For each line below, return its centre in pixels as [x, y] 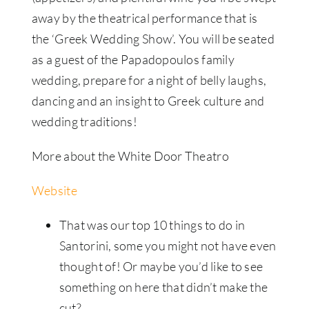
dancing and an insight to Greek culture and [148, 101]
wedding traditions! [84, 121]
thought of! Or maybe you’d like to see [161, 266]
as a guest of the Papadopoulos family [133, 59]
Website [54, 190]
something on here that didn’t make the [163, 287]
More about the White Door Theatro [130, 156]
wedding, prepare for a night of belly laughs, [149, 80]
